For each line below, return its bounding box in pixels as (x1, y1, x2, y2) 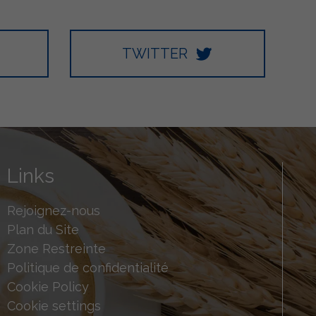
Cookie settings (7, 298, 102, 314)
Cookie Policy (7, 279, 90, 295)
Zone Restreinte (7, 241, 107, 257)
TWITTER (121, 45, 188, 63)
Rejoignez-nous (7, 203, 101, 219)
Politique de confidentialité (7, 260, 169, 276)
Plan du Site (7, 222, 80, 238)
